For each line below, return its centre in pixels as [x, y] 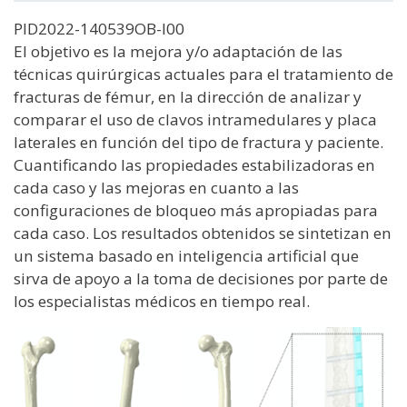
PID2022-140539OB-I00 [99, 28]
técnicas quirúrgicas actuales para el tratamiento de [203, 74]
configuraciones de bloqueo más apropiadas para [196, 210]
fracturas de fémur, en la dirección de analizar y [188, 96]
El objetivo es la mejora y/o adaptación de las [178, 51]
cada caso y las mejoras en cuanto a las [156, 187]
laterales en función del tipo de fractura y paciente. [199, 142]
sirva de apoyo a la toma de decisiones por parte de [201, 278]
